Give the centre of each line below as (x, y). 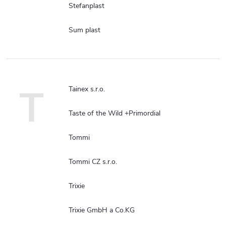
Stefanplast (87, 6)
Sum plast (84, 30)
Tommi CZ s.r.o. (93, 162)
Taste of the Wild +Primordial (115, 113)
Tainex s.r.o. (87, 89)
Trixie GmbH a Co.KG (102, 210)
